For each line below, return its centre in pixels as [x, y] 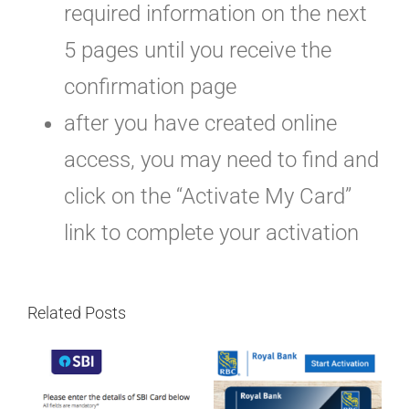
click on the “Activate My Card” [208, 196]
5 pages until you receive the [198, 50]
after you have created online [200, 123]
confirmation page [150, 86]
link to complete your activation [211, 232]
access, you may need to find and [221, 159]
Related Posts [77, 312]
